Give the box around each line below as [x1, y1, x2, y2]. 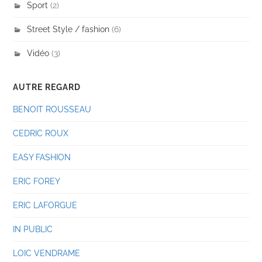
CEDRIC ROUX [13, 127, 69, 138]
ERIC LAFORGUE [13, 199, 78, 210]
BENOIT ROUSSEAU [13, 104, 92, 114]
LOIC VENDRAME [13, 247, 81, 258]
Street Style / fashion [27, 23, 110, 34]
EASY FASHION [13, 151, 71, 162]
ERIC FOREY [13, 175, 61, 186]
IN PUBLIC [13, 223, 53, 234]
